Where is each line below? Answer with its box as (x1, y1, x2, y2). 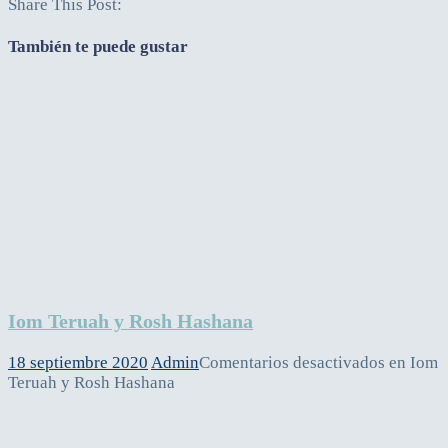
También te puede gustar (8, 37, 188, 57)
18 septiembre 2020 (8, 352, 148, 372)
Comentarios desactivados (199, 352, 385, 372)
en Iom (385, 352, 438, 372)
